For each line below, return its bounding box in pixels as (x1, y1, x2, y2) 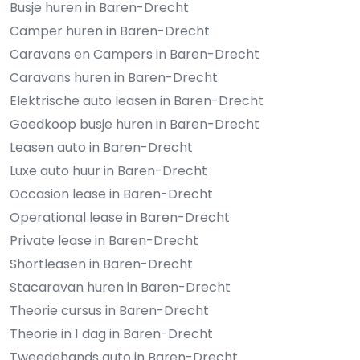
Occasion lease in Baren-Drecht (10, 184, 213, 203)
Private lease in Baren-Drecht (10, 231, 198, 250)
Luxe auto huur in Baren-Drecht (10, 161, 207, 180)
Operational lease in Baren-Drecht (10, 207, 230, 227)
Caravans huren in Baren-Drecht (10, 67, 218, 87)
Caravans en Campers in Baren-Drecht (10, 44, 260, 63)
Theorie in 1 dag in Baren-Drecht (10, 324, 213, 343)
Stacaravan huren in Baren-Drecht (10, 277, 231, 297)
